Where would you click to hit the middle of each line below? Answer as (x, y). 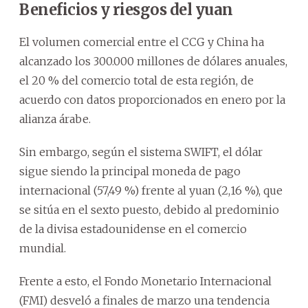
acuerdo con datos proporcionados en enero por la (152, 99)
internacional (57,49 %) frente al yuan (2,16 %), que (151, 190)
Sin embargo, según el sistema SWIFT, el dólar (141, 152)
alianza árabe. (55, 119)
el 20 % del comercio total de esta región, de (136, 80)
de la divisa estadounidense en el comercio (133, 229)
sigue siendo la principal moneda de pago (130, 171)
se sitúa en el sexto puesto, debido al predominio (149, 209)
